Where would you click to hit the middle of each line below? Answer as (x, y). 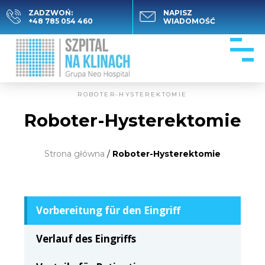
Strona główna (75, 154)
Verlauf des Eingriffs (86, 239)
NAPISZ (178, 13)
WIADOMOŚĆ (189, 21)
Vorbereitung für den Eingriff (109, 210)
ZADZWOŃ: (51, 13)
